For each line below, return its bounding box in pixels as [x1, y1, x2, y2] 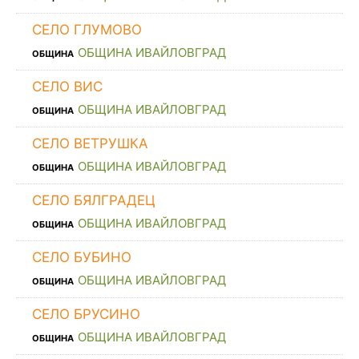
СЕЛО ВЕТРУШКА [32, 135, 148, 151]
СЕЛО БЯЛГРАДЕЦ [32, 192, 155, 208]
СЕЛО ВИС [32, 78, 103, 95]
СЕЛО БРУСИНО [32, 305, 140, 322]
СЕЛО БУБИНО [32, 248, 131, 265]
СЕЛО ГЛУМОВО [32, 21, 142, 38]
